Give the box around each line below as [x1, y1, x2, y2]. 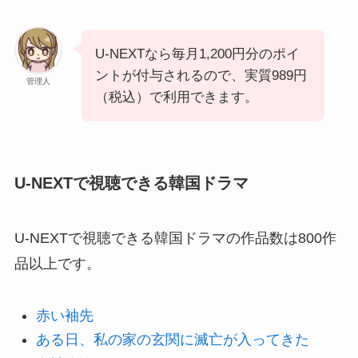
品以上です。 [14, 255, 101, 272]
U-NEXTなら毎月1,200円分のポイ [94, 46, 300, 62]
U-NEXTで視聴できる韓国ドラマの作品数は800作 [14, 229, 336, 246]
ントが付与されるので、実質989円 [94, 68, 307, 84]
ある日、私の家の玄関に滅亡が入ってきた [35, 332, 309, 348]
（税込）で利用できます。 [94, 89, 258, 105]
